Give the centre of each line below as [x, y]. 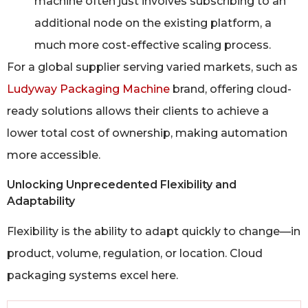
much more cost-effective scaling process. [153, 45]
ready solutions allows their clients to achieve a [138, 111]
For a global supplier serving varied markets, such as [152, 67]
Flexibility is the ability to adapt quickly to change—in [154, 231]
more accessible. [54, 155]
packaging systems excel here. [92, 275]
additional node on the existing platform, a [153, 23]
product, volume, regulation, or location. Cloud [135, 253]
